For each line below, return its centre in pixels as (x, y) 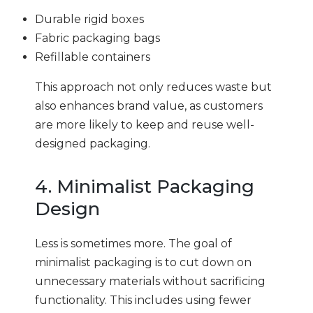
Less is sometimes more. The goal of (133, 243)
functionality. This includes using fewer (143, 300)
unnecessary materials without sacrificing (150, 281)
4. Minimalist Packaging (145, 187)
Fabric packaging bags (97, 38)
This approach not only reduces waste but (153, 87)
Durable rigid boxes (89, 19)
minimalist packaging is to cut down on (143, 262)
